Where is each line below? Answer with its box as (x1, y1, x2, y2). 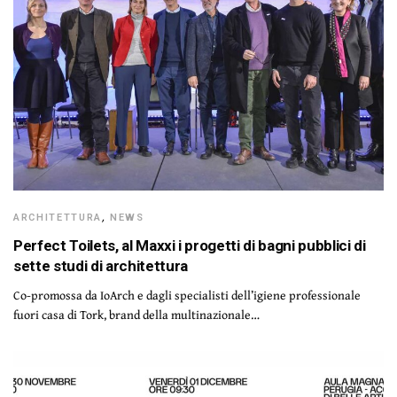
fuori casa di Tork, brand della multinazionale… (13, 305, 261, 323)
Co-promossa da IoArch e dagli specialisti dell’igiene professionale (13, 285, 362, 304)
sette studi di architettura (13, 256, 188, 275)
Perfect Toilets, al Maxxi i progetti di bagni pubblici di (13, 236, 366, 254)
